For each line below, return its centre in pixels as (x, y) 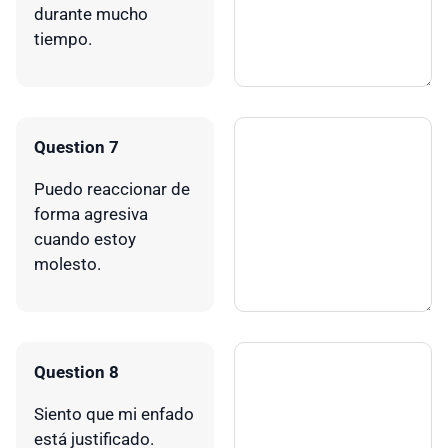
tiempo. (63, 38)
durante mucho (91, 13)
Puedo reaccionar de (112, 188)
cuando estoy (85, 238)
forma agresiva (91, 213)
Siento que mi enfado (114, 413)
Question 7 (76, 146)
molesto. (67, 263)
